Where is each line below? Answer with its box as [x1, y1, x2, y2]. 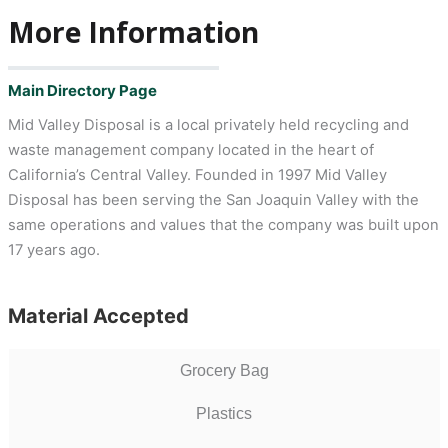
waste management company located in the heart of [7, 141, 374, 160]
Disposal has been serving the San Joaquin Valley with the [7, 191, 419, 210]
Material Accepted [7, 304, 189, 329]
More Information [7, 12, 259, 51]
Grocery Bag [179, 362, 269, 380]
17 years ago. [7, 241, 100, 260]
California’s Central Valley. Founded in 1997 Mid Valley [7, 166, 387, 185]
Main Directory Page [7, 81, 157, 101]
